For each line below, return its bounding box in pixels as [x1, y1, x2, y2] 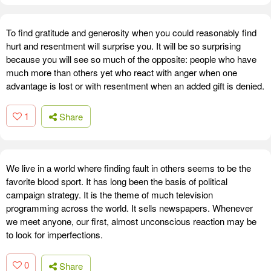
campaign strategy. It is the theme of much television [6, 188, 213, 201]
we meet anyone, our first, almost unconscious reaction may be [6, 215, 256, 228]
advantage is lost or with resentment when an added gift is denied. [6, 79, 264, 92]
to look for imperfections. [6, 228, 103, 241]
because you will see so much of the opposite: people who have [6, 52, 256, 65]
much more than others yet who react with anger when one [6, 65, 237, 79]
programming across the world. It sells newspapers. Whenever [6, 201, 253, 215]
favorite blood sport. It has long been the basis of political [6, 175, 227, 188]
